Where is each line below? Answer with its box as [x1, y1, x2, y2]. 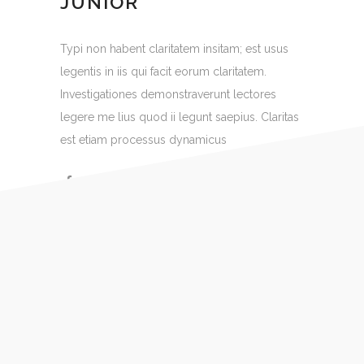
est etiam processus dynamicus [60, 132, 227, 146]
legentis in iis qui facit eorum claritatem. [60, 64, 266, 78]
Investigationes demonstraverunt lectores [60, 87, 276, 101]
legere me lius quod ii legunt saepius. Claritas [60, 110, 299, 123]
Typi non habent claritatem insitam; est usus [60, 41, 288, 55]
